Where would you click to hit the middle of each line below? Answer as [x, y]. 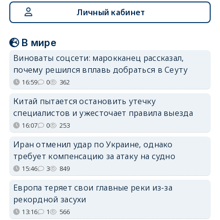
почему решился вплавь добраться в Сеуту [100, 69]
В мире [39, 42]
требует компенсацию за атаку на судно [94, 156]
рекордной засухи [50, 199]
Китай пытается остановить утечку [84, 101]
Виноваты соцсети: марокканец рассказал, [98, 58]
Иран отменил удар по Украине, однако [93, 144]
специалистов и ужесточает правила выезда [103, 113]
